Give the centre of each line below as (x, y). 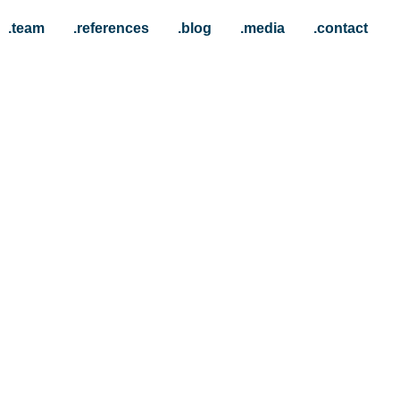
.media (262, 28)
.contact (341, 28)
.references (111, 28)
